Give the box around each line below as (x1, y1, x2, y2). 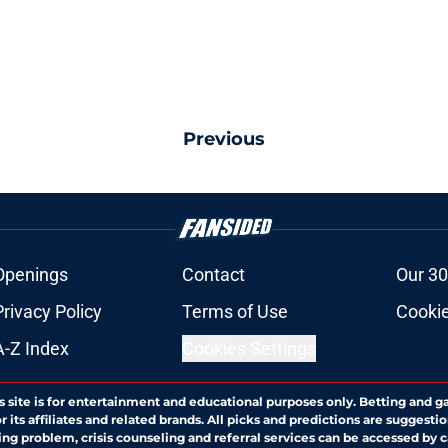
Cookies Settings (181, 338, 316, 359)
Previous (183, 128, 265, 150)
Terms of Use (181, 301, 288, 322)
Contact (181, 264, 245, 285)
